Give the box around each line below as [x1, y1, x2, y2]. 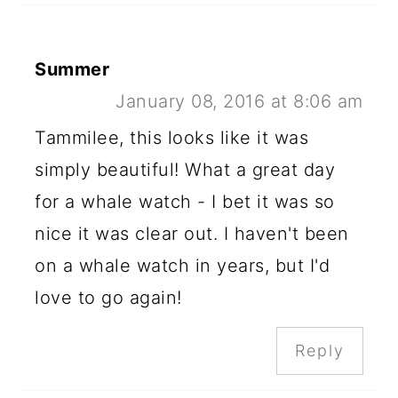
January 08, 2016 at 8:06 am [115, 90, 363, 112]
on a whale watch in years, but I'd [35, 254, 330, 276]
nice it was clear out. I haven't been [35, 222, 349, 244]
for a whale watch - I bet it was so [35, 190, 335, 212]
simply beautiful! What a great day [35, 158, 336, 180]
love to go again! [35, 286, 182, 308]
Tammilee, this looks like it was [35, 126, 309, 148]
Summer [35, 58, 110, 80]
